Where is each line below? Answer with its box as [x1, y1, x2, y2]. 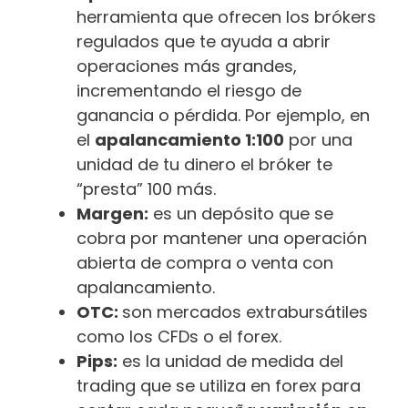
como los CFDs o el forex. [76, 325, 281, 349]
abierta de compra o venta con [76, 251, 333, 275]
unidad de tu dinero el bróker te [76, 153, 332, 177]
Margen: [76, 202, 148, 226]
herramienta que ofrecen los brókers [76, 5, 376, 29]
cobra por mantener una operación [76, 227, 367, 250]
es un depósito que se [148, 202, 333, 226]
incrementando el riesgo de [76, 79, 301, 103]
